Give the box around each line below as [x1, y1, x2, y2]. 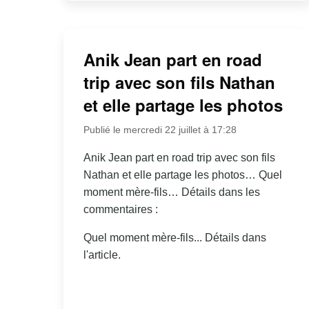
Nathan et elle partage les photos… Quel [83, 168, 282, 181]
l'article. [83, 248, 121, 261]
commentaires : [83, 203, 158, 215]
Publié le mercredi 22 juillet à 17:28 [83, 123, 237, 135]
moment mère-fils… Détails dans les [83, 186, 260, 198]
